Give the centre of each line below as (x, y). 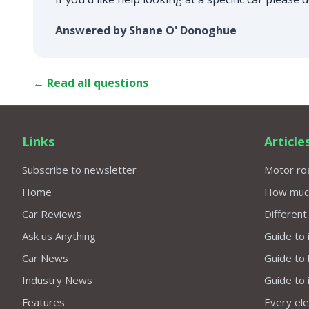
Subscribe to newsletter (79, 169)
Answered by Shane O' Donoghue (146, 30)
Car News (45, 258)
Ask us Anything (59, 236)
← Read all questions (91, 82)
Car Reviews (52, 213)
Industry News (57, 280)
